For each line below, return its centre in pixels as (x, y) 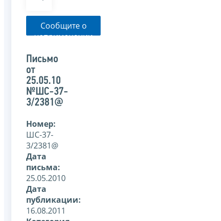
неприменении (63, 37)
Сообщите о (63, 26)
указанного (63, 69)
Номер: (41, 124)
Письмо (42, 60)
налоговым (63, 47)
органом (63, 58)
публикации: (54, 200)
